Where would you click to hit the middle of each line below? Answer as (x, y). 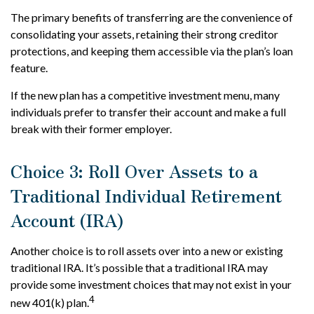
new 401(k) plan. (50, 302)
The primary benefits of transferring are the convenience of (152, 17)
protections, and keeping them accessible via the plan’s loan (152, 50)
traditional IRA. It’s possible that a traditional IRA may (139, 267)
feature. (29, 67)
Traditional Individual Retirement (146, 195)
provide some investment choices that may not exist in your (151, 284)
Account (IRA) (67, 219)
